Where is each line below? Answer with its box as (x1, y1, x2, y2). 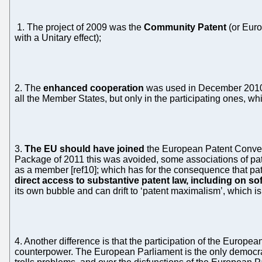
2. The (15, 82, 43, 93)
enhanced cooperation (43, 82, 144, 93)
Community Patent (144, 22, 226, 32)
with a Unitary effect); (15, 32, 101, 43)
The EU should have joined (25, 143, 144, 154)
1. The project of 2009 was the (15, 22, 144, 32)
